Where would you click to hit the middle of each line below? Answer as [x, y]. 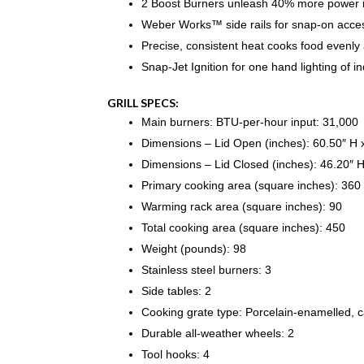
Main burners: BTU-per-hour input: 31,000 [250, 122]
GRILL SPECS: [143, 103]
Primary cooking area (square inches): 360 [251, 186]
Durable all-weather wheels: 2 [218, 334]
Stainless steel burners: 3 [206, 270]
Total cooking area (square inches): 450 [243, 228]
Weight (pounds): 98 [194, 249]
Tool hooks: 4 [175, 355]
